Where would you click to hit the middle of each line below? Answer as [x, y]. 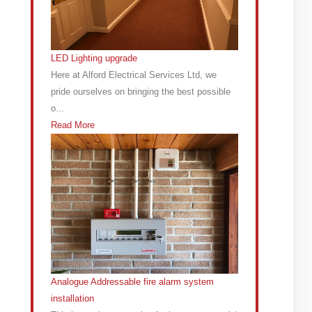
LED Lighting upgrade [94, 58]
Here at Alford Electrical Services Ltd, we [134, 75]
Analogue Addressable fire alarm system [133, 282]
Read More [73, 125]
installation [73, 299]
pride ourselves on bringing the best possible [141, 91]
